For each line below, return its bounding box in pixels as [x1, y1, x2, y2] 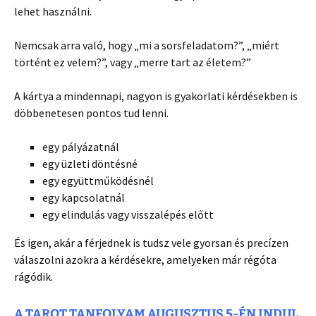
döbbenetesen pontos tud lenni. [14, 106, 169, 121]
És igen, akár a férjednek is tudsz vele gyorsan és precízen [14, 236, 288, 250]
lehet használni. [14, 4, 92, 19]
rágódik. [14, 269, 53, 284]
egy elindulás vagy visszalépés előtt [42, 207, 214, 222]
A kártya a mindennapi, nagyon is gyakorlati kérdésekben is [14, 89, 298, 104]
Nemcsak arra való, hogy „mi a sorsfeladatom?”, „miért [14, 38, 279, 53]
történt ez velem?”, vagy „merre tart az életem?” [14, 55, 251, 70]
